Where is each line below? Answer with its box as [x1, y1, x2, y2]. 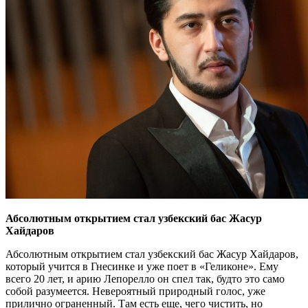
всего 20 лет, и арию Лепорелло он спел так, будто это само [5, 272, 285, 285]
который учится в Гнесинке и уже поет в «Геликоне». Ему [5, 260, 278, 272]
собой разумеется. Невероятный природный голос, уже [5, 285, 265, 297]
